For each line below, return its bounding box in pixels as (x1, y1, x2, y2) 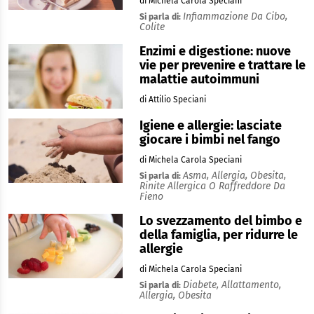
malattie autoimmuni (139, 71, 259, 87)
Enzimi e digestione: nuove (139, 43, 291, 59)
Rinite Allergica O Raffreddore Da (139, 180, 285, 192)
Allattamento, (221, 279, 281, 291)
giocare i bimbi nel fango (139, 132, 280, 147)
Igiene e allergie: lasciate (139, 118, 282, 133)
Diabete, (182, 279, 221, 291)
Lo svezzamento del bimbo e (139, 213, 302, 228)
